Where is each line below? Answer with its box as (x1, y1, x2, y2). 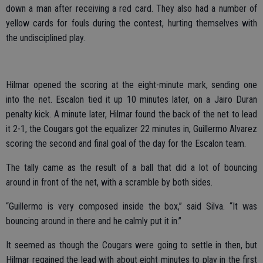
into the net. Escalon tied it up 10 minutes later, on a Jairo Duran (6, 93, 257, 105)
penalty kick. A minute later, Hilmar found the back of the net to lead (6, 108, 257, 120)
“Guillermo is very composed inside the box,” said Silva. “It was (6, 200, 257, 212)
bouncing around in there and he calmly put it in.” (6, 215, 181, 227)
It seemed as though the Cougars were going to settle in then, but (6, 239, 257, 251)
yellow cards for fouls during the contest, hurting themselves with (6, 17, 257, 29)
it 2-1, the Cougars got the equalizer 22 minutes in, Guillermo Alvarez (6, 123, 257, 134)
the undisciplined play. (6, 32, 85, 43)
